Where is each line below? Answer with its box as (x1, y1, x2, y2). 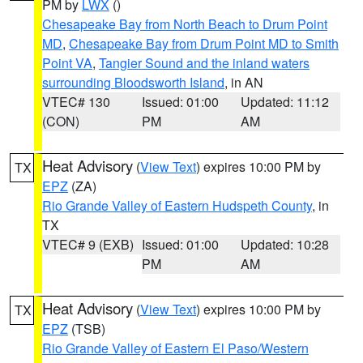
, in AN (224, 73, 263, 92)
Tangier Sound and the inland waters (99, 53, 310, 72)
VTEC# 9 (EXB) (42, 235, 134, 254)
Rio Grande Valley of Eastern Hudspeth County (42, 196, 312, 215)
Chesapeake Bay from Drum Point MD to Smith (69, 34, 339, 53)
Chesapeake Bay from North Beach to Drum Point (42, 15, 327, 33)
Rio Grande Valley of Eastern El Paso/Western (42, 339, 309, 357)
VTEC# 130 (42, 92, 110, 111)
